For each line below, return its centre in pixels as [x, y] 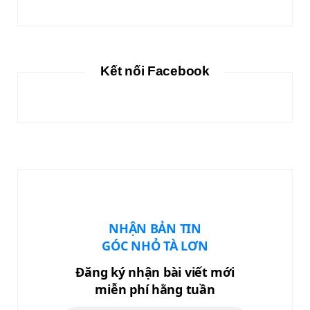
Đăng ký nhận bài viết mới [155, 272]
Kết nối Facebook [155, 71]
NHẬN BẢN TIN [155, 228]
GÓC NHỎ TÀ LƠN [155, 245]
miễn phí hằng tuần [155, 289]
